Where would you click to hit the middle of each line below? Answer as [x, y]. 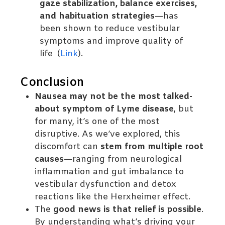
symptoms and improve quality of [111, 42]
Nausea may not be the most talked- [114, 97]
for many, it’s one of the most [97, 122]
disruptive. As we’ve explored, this [108, 135]
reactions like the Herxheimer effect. [113, 197]
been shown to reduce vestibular [110, 29]
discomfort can [68, 147]
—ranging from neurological [123, 160]
